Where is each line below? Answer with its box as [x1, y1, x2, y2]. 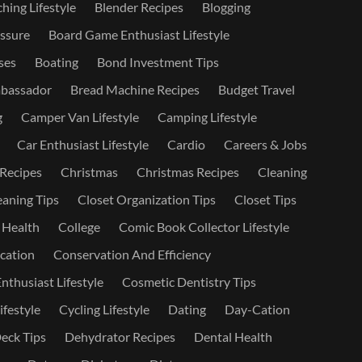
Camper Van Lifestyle [20, 109, 139, 124]
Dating [167, 301, 206, 317]
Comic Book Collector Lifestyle [118, 219, 289, 234]
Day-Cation [224, 301, 290, 317]
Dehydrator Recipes [64, 329, 175, 344]
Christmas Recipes [136, 164, 239, 179]
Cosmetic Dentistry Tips [121, 274, 256, 289]
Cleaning [257, 164, 307, 179]
